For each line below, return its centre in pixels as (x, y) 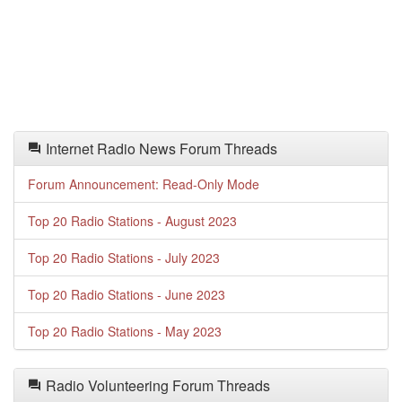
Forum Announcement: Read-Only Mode (144, 184)
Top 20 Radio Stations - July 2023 (124, 258)
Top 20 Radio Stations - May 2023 (125, 331)
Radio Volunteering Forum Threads (156, 385)
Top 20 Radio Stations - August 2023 (132, 221)
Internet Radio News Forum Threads (160, 149)
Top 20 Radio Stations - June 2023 (127, 294)
